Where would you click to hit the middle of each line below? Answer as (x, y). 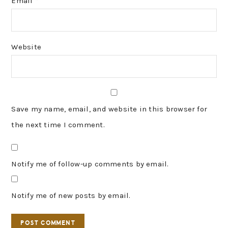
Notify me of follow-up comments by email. (90, 164)
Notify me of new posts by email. (71, 196)
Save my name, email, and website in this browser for (109, 109)
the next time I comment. (58, 125)
